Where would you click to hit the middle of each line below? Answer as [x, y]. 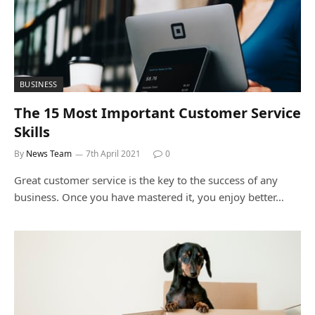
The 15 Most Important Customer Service [157, 112]
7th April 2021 [113, 153]
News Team [49, 153]
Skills [32, 131]
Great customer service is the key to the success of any [146, 180]
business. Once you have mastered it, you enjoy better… [149, 197]
